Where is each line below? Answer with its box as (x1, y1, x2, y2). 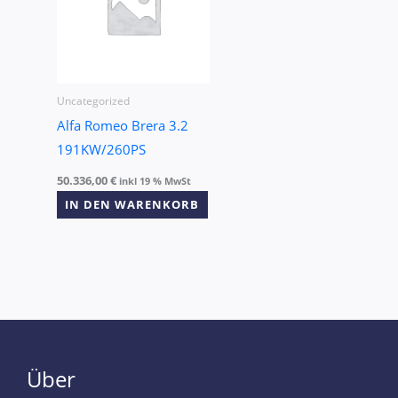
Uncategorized (56, 92, 130, 108)
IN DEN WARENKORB (65, 196, 200, 213)
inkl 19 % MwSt (118, 175, 191, 188)
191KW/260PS (56, 140, 146, 159)
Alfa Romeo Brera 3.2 (56, 116, 188, 135)
